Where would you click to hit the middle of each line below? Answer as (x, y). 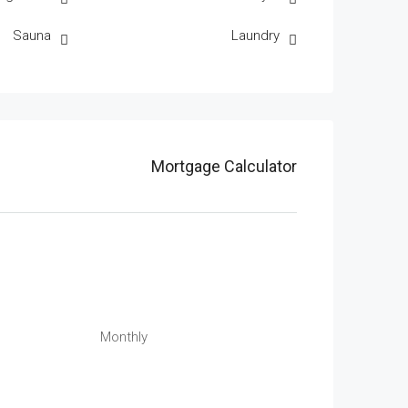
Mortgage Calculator (224, 166)
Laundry (255, 36)
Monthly (123, 337)
